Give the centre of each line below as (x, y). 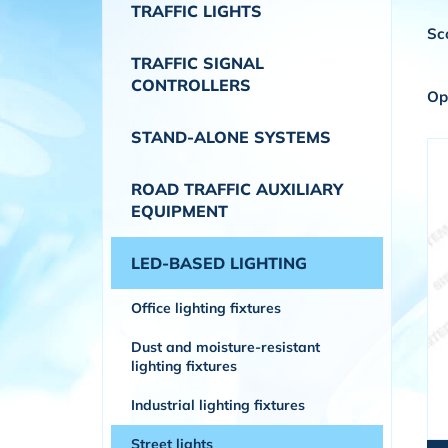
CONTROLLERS (191, 85)
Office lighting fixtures (206, 308)
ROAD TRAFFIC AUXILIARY (237, 189)
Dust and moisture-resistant (225, 347)
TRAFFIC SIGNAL (197, 63)
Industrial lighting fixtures (218, 405)
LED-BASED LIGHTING (219, 263)
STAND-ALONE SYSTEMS (231, 137)
